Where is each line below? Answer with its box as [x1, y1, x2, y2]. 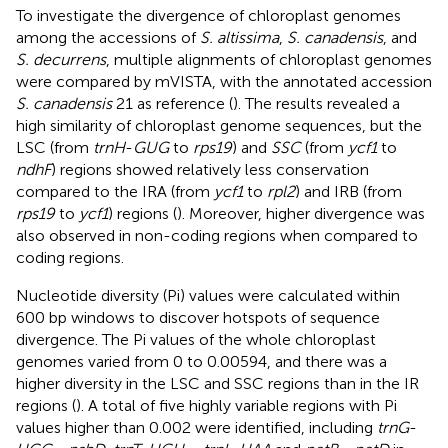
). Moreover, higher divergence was [177, 203, 425, 223]
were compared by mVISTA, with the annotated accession [16, 71, 432, 91]
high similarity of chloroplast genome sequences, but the [16, 115, 422, 135]
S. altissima [200, 27, 279, 47]
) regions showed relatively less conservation [51, 159, 369, 179]
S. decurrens [16, 49, 106, 69]
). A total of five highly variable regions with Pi [76, 395, 397, 415]
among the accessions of [16, 27, 200, 47]
